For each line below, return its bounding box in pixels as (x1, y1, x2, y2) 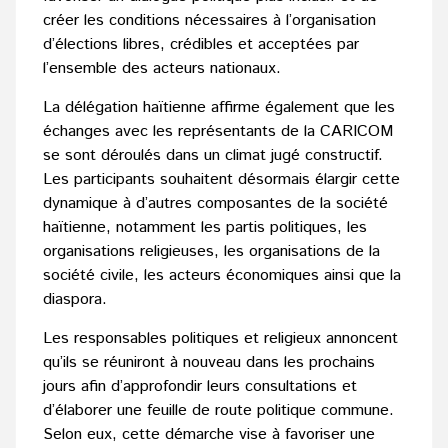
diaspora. (43, 288, 107, 312)
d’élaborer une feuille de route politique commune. (43, 399, 394, 423)
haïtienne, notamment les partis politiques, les (43, 216, 367, 240)
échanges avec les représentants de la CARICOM (43, 120, 393, 144)
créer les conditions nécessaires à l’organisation (43, 9, 376, 33)
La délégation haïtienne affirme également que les (43, 96, 395, 120)
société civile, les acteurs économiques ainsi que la (43, 264, 401, 288)
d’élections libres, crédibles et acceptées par (43, 33, 359, 57)
